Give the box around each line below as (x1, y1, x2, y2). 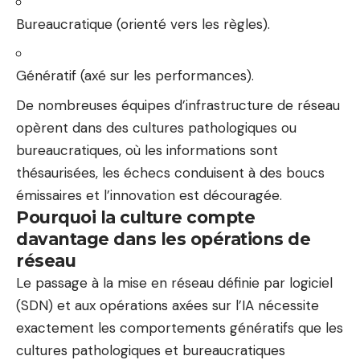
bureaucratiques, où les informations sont (16, 141, 278, 159)
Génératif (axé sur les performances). (16, 67, 254, 84)
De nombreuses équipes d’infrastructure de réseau (16, 96, 340, 114)
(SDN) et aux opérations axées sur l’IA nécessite (16, 296, 319, 314)
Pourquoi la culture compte (16, 207, 255, 227)
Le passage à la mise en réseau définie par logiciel (16, 273, 333, 292)
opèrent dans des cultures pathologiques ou (16, 118, 297, 137)
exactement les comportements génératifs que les (16, 318, 343, 337)
